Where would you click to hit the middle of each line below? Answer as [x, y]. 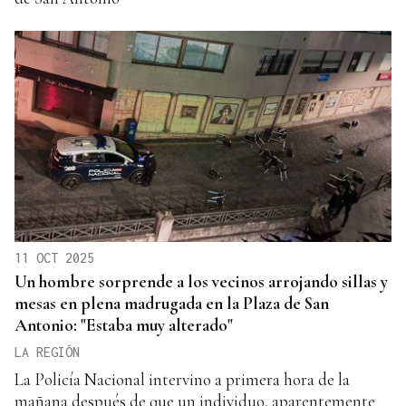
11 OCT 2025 [54, 258]
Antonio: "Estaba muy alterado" [124, 325]
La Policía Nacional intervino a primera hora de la [182, 380]
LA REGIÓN [47, 353]
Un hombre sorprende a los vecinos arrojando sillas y [201, 282]
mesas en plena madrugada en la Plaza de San [172, 304]
